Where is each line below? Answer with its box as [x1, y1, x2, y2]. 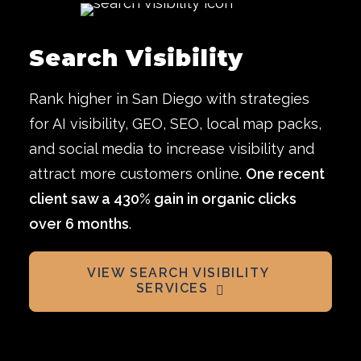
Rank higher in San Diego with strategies [29, 90, 309, 107]
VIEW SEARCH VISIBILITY [87, 265, 270, 280]
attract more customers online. [29, 165, 246, 182]
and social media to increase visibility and [29, 140, 314, 157]
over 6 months [29, 215, 129, 232]
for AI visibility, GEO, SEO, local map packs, [29, 115, 322, 132]
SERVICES [135, 280, 209, 296]
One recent [246, 165, 325, 182]
